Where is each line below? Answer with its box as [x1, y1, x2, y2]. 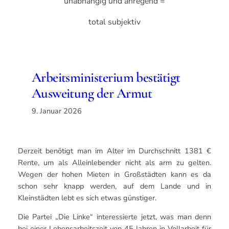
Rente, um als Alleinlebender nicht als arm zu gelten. [17, 157, 212, 168]
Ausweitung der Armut [31, 85, 152, 102]
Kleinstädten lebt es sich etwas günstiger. [17, 192, 156, 203]
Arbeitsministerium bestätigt [31, 69, 180, 86]
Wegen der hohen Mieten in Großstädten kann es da [17, 169, 212, 179]
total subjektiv [88, 16, 141, 28]
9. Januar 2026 [31, 106, 82, 117]
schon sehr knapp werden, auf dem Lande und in [17, 180, 212, 191]
